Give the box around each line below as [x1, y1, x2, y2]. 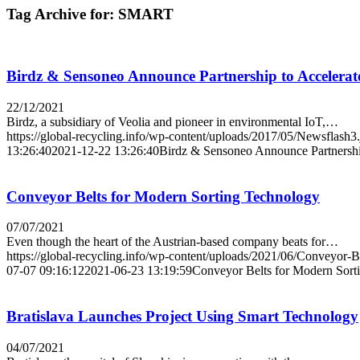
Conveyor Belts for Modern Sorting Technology [6, 187, 320, 205]
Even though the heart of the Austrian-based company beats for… [6, 235, 338, 249]
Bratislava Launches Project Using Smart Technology [6, 308, 358, 325]
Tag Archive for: [6, 5, 118, 22]
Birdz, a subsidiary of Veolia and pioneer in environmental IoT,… [6, 114, 338, 129]
